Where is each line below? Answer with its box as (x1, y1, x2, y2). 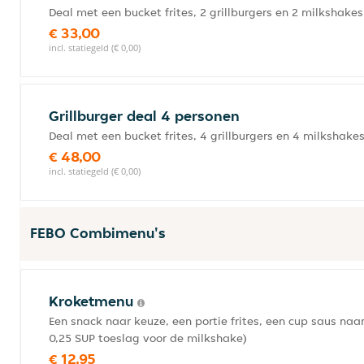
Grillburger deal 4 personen (49, 106, 240, 125)
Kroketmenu (49, 292, 137, 310)
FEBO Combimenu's (30, 223, 166, 242)
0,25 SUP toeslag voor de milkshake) (49, 331, 247, 345)
